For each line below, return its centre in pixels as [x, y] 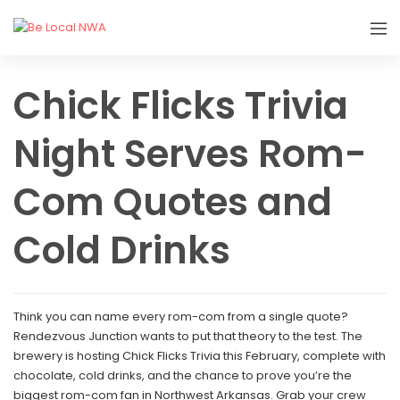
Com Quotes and [173, 203]
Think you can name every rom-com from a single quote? [181, 317]
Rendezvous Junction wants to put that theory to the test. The [188, 337]
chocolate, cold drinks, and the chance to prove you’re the [183, 376]
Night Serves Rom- [190, 154]
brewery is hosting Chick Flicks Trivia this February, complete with [200, 356]
